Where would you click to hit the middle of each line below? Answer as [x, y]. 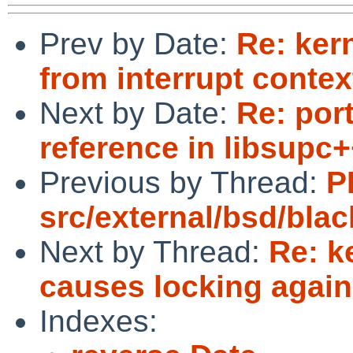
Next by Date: [138, 113]
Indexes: [98, 321]
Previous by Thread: [183, 182]
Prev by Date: [138, 43]
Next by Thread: [154, 251]
